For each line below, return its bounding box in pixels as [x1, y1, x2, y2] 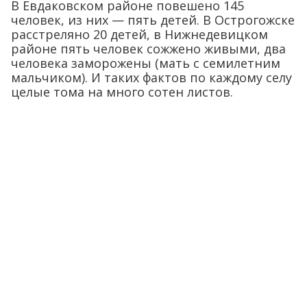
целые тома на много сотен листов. [11, 84, 233, 101]
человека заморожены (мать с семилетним [11, 55, 280, 72]
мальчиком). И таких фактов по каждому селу [11, 69, 292, 86]
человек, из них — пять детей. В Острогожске [11, 12, 295, 29]
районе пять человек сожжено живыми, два [11, 40, 286, 58]
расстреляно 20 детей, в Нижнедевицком [11, 26, 268, 43]
